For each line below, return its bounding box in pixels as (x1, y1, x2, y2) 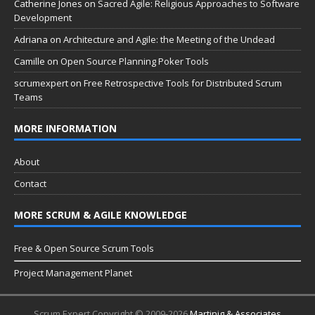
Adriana (14, 33, 48, 46)
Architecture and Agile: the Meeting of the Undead (63, 33, 275, 46)
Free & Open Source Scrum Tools (14, 242, 154, 255)
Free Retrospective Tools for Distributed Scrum (84, 77, 282, 90)
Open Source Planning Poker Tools (60, 55, 209, 68)
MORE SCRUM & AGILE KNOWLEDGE (14, 208, 187, 222)
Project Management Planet (14, 266, 132, 280)
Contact (14, 177, 46, 191)
